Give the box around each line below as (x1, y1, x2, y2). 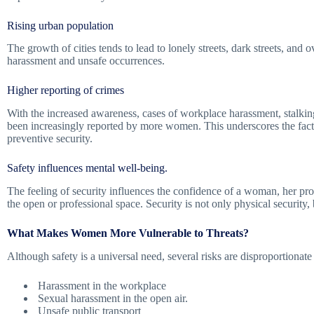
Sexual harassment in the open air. (35, 292, 188, 304)
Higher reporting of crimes (7, 84, 124, 97)
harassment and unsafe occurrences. (7, 55, 165, 67)
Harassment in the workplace (35, 279, 166, 292)
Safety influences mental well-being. (7, 162, 168, 175)
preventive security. (7, 132, 93, 145)
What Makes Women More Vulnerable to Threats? (7, 226, 249, 239)
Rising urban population (7, 19, 114, 32)
